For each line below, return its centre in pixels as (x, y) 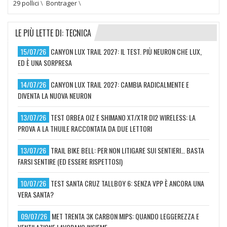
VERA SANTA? (36, 194)
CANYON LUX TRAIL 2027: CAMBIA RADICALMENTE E (120, 84)
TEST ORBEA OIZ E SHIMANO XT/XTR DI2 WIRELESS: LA (123, 117)
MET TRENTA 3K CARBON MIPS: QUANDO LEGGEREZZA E (125, 216)
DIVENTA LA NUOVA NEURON (54, 95)
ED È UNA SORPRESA (45, 62)
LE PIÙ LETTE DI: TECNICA (53, 33)
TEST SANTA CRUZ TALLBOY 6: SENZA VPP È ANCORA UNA (127, 183)
